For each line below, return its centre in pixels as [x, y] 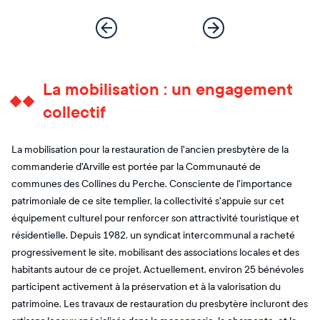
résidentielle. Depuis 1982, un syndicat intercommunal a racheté [153, 235]
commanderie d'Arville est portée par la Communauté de [136, 166]
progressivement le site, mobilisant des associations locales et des [155, 252]
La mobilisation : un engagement [168, 89]
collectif [74, 112]
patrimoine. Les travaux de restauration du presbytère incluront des [160, 304]
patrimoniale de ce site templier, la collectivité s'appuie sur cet [148, 201]
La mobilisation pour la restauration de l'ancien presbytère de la [150, 149]
